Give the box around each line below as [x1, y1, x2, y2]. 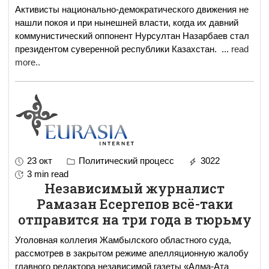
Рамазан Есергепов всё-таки [36, 195, 233, 213]
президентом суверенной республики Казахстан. [15, 43, 222, 54]
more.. [15, 56, 40, 67]
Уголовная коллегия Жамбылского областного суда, [15, 234, 231, 245]
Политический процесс [76, 155, 174, 166]
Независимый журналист [44, 179, 225, 197]
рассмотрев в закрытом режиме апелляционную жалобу [15, 247, 249, 258]
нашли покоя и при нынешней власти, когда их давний [15, 17, 238, 28]
